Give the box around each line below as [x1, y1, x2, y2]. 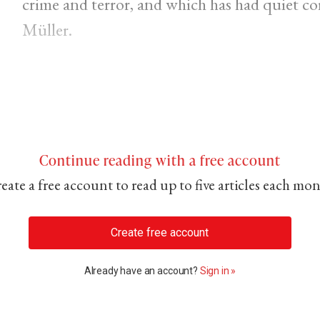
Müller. [21, 19, 72, 41]
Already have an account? [84, 264, 200, 276]
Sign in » [199, 264, 236, 276]
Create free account [111, 226, 209, 240]
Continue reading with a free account [39, 150, 281, 170]
